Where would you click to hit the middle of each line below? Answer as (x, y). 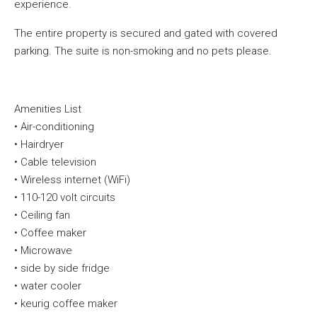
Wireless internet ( (64, 180)
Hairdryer (42, 144)
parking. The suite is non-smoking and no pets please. (143, 51)
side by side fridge (65, 268)
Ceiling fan (45, 215)
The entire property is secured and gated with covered (146, 33)
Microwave (46, 250)
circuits (96, 197)
